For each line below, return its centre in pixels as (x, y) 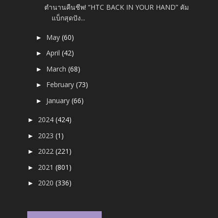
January (59, 100)
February (61, 85)
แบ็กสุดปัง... (69, 18)
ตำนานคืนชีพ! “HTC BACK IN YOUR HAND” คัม (117, 7)
